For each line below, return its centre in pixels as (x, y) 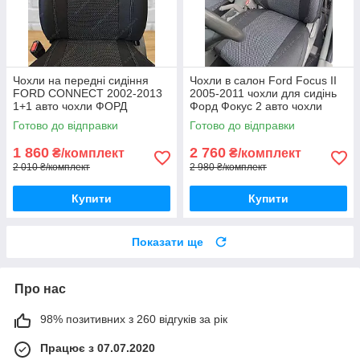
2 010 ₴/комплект (51, 167)
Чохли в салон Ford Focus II (263, 80)
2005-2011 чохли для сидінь (263, 93)
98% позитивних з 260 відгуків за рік (134, 319)
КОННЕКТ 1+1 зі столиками (85, 119)
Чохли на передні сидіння (81, 80)
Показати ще (168, 241)
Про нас (40, 288)
